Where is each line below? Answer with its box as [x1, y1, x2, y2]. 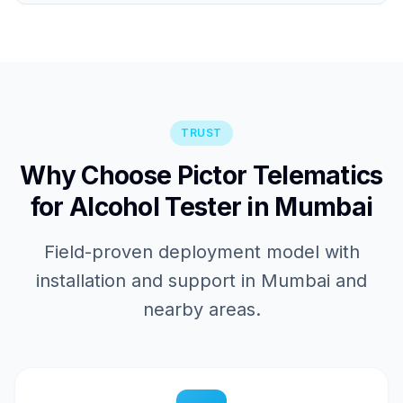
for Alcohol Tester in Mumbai [30, 192, 373, 222]
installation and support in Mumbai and [36, 270, 367, 291]
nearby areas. [142, 299, 261, 320]
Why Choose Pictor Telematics [20, 160, 383, 191]
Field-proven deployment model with [43, 241, 360, 263]
